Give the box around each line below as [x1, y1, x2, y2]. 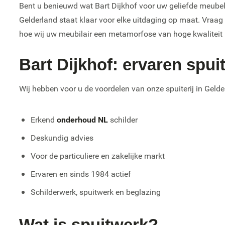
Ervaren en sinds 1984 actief [30, 168, 131, 179]
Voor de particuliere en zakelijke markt [30, 150, 165, 161]
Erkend [30, 114, 57, 125]
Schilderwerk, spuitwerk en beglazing [30, 186, 161, 197]
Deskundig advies [30, 132, 93, 143]
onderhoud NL [56, 114, 108, 125]
